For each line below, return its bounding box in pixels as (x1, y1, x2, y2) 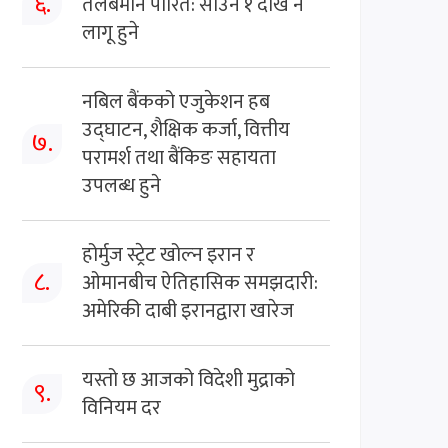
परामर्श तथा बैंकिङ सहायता (82, 140, 276, 175)
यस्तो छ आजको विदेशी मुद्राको (82, 362, 295, 397)
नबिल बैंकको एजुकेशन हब (82, 84, 270, 119)
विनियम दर (82, 390, 161, 425)
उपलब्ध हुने (82, 168, 161, 203)
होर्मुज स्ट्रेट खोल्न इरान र (82, 237, 255, 272)
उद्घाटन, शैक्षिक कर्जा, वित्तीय (82, 112, 290, 147)
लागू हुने (82, 15, 139, 50)
